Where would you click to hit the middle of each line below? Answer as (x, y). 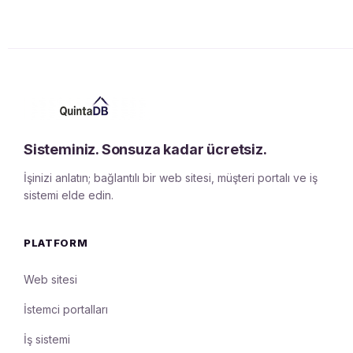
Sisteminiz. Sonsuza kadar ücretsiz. (145, 149)
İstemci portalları (66, 309)
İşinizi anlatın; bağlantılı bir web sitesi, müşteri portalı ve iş (171, 177)
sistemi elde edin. (69, 195)
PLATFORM (56, 242)
